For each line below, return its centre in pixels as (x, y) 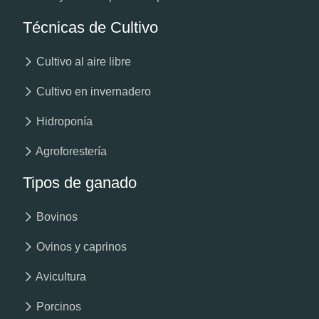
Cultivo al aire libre (82, 62)
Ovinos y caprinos (80, 247)
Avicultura (60, 277)
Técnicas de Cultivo (90, 28)
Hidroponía (63, 122)
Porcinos (57, 307)
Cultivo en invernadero (92, 92)
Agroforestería (70, 152)
